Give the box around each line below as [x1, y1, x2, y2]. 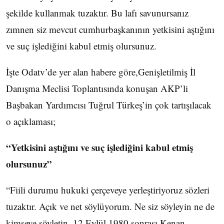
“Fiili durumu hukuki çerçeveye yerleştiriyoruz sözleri [6, 183, 209, 196]
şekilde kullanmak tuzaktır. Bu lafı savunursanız [6, 6, 188, 19]
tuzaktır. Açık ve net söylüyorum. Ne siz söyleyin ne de [6, 200, 214, 212]
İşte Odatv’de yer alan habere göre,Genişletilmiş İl [6, 65, 195, 78]
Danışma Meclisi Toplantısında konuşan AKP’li [6, 82, 188, 94]
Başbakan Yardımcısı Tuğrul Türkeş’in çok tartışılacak [6, 98, 211, 111]
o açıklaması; [6, 115, 55, 127]
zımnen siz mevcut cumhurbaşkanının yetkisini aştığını [6, 23, 214, 35]
